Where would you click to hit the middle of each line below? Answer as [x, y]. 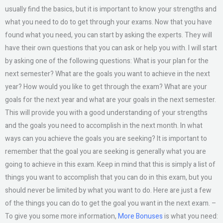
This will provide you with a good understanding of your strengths [106, 113]
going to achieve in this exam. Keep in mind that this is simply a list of [110, 165]
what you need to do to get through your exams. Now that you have [109, 22]
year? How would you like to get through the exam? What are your [106, 87]
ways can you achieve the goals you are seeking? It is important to [106, 139]
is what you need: [190, 216]
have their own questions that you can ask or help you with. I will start [111, 48]
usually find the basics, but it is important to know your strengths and [111, 9]
